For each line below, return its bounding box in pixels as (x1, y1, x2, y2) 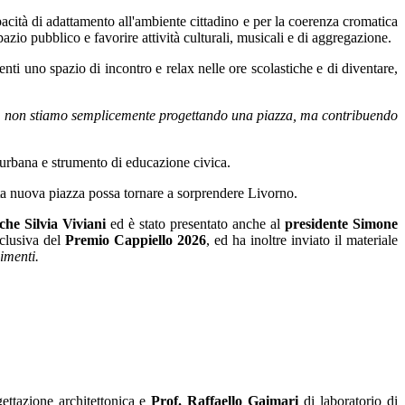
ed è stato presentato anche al (110, 216, 286, 232)
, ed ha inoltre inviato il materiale (206, 232, 398, 249)
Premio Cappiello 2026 (61, 232, 206, 249)
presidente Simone (285, 216, 399, 232)
